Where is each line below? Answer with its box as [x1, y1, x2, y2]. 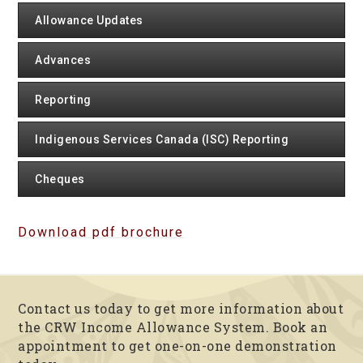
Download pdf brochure [18, 224, 185, 240]
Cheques [35, 173, 85, 186]
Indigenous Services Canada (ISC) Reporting [35, 133, 289, 146]
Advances [35, 53, 92, 66]
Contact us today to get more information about [18, 300, 344, 317]
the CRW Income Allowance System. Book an [18, 318, 328, 335]
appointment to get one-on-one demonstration [18, 337, 337, 354]
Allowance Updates [35, 14, 143, 27]
